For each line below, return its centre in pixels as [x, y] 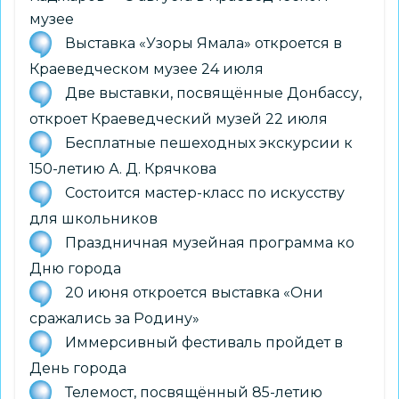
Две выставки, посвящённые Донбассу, [213, 93]
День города [78, 368]
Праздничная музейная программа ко [210, 242]
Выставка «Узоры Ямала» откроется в [204, 43]
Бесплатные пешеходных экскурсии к [209, 142]
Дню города [75, 268]
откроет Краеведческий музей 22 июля [179, 118]
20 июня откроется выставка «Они [194, 292]
